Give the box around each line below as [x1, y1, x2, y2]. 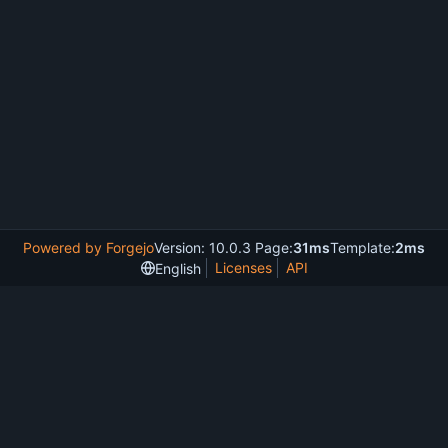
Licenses [214, 259, 272, 276]
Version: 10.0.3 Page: [154, 239, 293, 256]
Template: [330, 239, 395, 256]
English [154, 259, 201, 277]
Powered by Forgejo [23, 239, 154, 256]
